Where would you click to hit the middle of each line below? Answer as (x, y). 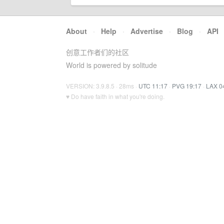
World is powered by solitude (111, 65)
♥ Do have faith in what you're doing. (115, 96)
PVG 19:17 (187, 86)
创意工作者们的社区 (97, 52)
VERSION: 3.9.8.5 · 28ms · (102, 86)
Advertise (147, 31)
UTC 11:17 (153, 86)
